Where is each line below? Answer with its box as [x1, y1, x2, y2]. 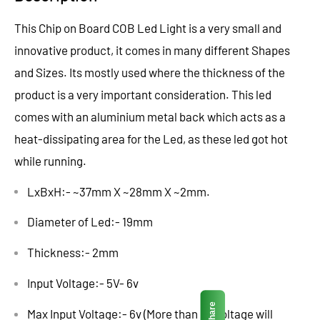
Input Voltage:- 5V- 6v [27, 276, 139, 291]
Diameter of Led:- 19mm [27, 214, 153, 229]
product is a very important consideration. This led [14, 86, 271, 101]
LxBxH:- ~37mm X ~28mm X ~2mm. [27, 184, 210, 199]
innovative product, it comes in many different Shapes [14, 42, 290, 57]
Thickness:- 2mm [27, 245, 119, 260]
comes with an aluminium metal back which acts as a [14, 109, 286, 124]
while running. [14, 153, 86, 168]
